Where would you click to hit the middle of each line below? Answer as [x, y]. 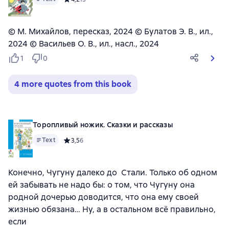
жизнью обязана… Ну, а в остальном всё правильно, [112, 209]
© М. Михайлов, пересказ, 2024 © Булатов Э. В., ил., [111, 31]
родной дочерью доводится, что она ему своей [104, 197]
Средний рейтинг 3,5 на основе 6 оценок [124, 140]
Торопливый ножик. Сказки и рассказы [103, 125]
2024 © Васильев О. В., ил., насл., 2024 [84, 44]
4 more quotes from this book [73, 84]
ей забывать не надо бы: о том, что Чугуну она [101, 185]
